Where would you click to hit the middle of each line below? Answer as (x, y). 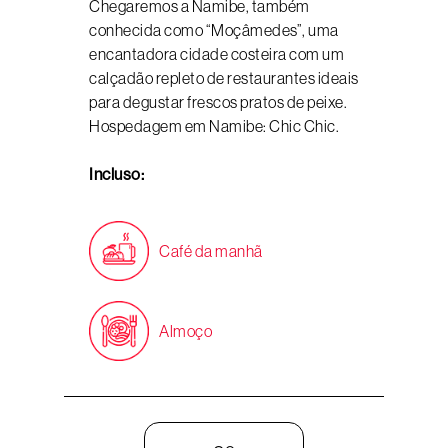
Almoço (185, 331)
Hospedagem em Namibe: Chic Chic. (214, 126)
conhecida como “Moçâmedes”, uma (214, 30)
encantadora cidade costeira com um (216, 54)
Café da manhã (211, 251)
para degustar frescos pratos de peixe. (218, 102)
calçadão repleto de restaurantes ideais (224, 78)
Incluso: (116, 174)
